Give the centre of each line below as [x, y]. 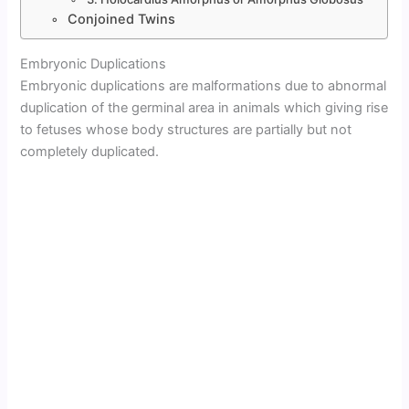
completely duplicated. [90, 151]
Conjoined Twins [122, 18]
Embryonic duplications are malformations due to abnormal [204, 85]
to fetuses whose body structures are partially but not [186, 129]
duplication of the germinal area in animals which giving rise [204, 107]
